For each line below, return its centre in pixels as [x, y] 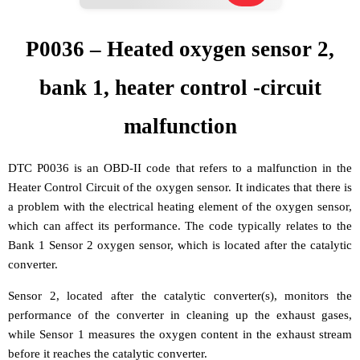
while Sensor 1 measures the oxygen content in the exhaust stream [180, 334]
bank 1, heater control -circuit [180, 87]
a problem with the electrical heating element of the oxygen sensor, [180, 206]
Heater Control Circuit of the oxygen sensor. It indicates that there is [180, 187]
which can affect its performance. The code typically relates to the [180, 225]
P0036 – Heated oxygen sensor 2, [180, 49]
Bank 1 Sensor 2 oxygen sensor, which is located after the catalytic [180, 245]
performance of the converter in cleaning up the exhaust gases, [180, 315]
